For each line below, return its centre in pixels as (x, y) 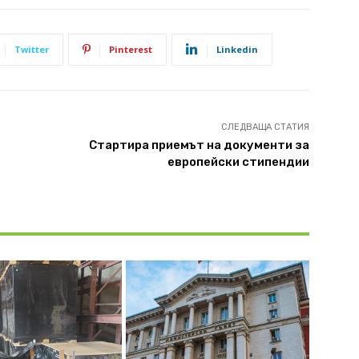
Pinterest (131, 49)
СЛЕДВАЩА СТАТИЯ (265, 127)
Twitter (32, 49)
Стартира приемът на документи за (199, 145)
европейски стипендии (238, 161)
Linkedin (237, 49)
